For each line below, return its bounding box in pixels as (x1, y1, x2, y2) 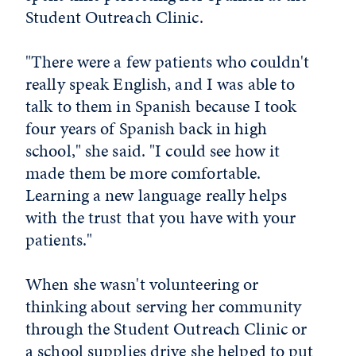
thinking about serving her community (25, 293, 302, 319)
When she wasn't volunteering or (25, 271, 259, 296)
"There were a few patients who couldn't (25, 48, 310, 74)
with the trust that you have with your (25, 204, 296, 230)
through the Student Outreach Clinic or (25, 315, 308, 341)
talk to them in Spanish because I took (25, 93, 297, 118)
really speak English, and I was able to (25, 71, 296, 96)
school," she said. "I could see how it (25, 137, 281, 163)
